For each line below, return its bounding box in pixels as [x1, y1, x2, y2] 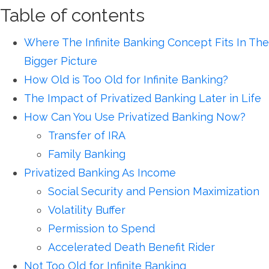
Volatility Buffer [48, 203, 125, 216]
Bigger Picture [24, 54, 97, 67]
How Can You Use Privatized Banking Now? [24, 110, 246, 123]
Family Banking [48, 147, 125, 160]
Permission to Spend [48, 222, 155, 235]
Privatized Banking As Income [24, 166, 176, 179]
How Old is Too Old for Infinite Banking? [24, 73, 228, 86]
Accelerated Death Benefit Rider [48, 240, 215, 253]
